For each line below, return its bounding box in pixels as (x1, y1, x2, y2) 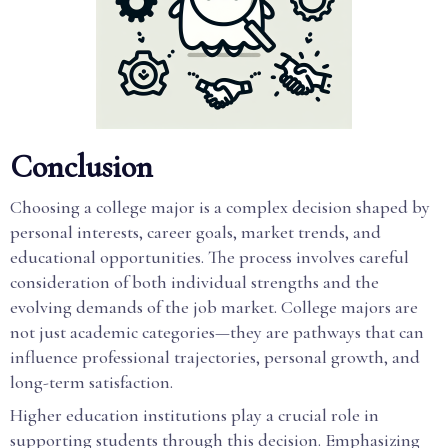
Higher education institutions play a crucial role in (10, 404, 379, 426)
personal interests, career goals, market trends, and (10, 221, 381, 243)
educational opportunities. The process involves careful (10, 246, 409, 268)
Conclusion (10, 147, 153, 186)
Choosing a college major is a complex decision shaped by (10, 196, 430, 218)
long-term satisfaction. (10, 371, 173, 393)
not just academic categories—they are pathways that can (10, 321, 424, 343)
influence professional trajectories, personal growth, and (10, 346, 420, 368)
